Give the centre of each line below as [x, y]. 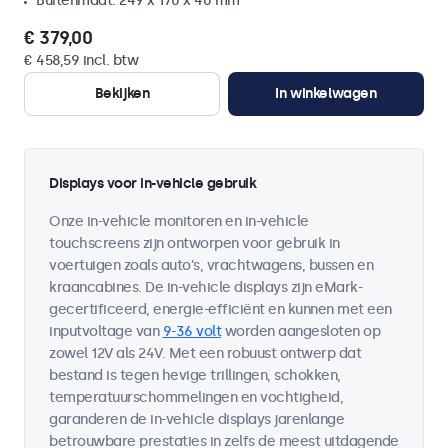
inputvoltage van [106, 331]
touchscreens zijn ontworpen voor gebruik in [194, 243]
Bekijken [122, 93]
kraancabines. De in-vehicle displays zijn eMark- [205, 287]
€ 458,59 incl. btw [81, 60]
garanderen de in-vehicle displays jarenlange [196, 419]
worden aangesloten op [300, 331]
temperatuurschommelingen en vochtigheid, [196, 397]
